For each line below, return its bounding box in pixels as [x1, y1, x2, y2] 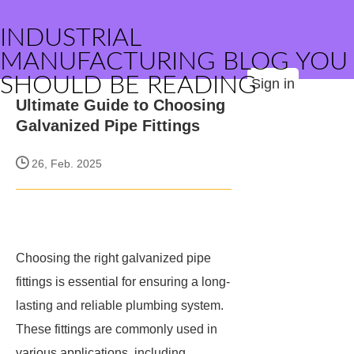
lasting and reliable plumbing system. [16, 299, 224, 312]
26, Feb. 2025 [28, 157, 102, 170]
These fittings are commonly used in [16, 322, 217, 336]
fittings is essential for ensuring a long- [16, 275, 230, 288]
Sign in [251, 76, 295, 92]
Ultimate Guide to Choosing [16, 96, 225, 114]
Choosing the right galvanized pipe [16, 251, 211, 265]
